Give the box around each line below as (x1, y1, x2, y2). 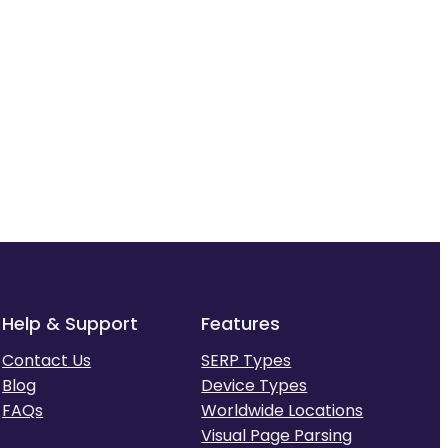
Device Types (201, 374, 308, 398)
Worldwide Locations (201, 399, 364, 423)
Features (201, 311, 281, 337)
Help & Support (2, 311, 139, 337)
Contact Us (2, 349, 92, 373)
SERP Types (201, 349, 292, 373)
